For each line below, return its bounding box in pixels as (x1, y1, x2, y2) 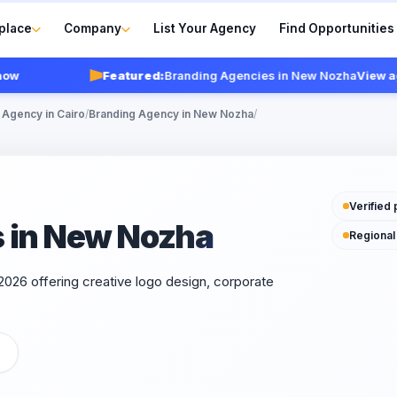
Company (64, 20, 122, 35)
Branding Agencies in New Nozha (135, 68, 328, 82)
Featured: (73, 68, 136, 82)
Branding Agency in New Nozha (89, 107, 253, 121)
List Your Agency (153, 20, 257, 35)
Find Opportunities (279, 20, 395, 35)
